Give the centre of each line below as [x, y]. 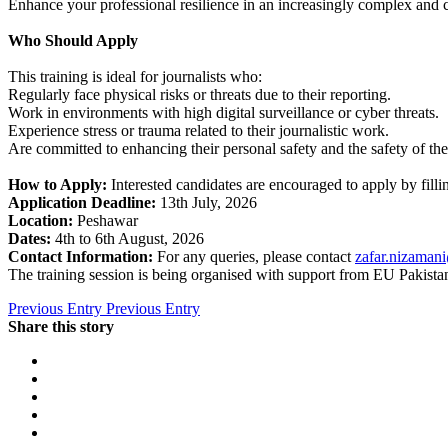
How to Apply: [57, 184]
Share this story [61, 326]
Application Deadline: [82, 202]
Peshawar [105, 220]
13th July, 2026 [206, 202]
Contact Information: [80, 256]
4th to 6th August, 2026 [129, 238]
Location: [40, 220]
